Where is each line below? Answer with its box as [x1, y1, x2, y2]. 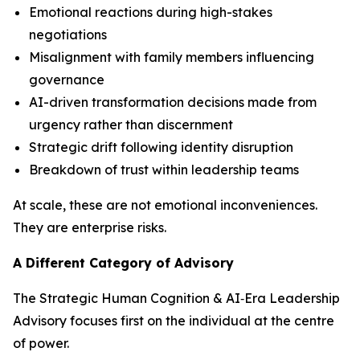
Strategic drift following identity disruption [29, 139, 293, 156]
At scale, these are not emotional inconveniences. [13, 197, 317, 214]
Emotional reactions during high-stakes [29, 4, 272, 21]
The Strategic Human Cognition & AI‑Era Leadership [13, 290, 340, 307]
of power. [13, 335, 69, 352]
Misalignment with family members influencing [29, 49, 314, 66]
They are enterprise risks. [13, 219, 166, 236]
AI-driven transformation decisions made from [29, 94, 317, 111]
